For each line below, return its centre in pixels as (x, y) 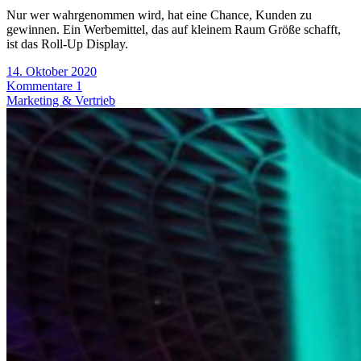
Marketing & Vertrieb (61, 101)
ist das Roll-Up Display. (67, 44)
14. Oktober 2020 (52, 72)
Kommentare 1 (44, 86)
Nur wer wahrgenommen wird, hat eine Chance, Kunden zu (159, 15)
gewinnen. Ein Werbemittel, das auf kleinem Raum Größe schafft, (174, 30)
